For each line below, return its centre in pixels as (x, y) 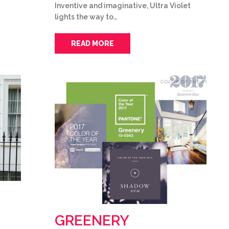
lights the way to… (86, 17)
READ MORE (93, 43)
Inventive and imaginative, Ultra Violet (123, 6)
